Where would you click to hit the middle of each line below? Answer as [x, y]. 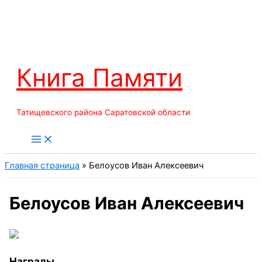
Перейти [22, 11]
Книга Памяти [99, 77]
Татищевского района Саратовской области [103, 112]
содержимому [34, 39]
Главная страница [42, 166]
